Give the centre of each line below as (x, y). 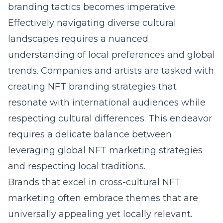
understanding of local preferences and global (111, 55)
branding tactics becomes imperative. (92, 7)
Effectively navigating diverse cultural (92, 23)
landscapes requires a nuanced (78, 39)
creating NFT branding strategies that (92, 87)
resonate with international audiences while (107, 103)
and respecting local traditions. (77, 166)
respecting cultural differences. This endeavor (110, 118)
